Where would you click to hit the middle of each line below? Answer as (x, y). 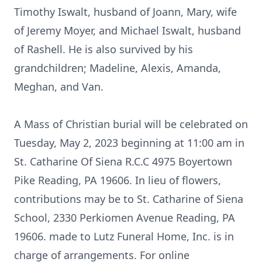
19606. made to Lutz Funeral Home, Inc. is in (124, 236)
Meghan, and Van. (59, 87)
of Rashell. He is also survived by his (104, 49)
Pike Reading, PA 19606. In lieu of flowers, (118, 180)
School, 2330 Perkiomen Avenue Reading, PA (125, 218)
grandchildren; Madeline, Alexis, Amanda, (118, 68)
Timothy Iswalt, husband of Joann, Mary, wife (125, 12)
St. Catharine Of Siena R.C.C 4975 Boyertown (123, 161)
